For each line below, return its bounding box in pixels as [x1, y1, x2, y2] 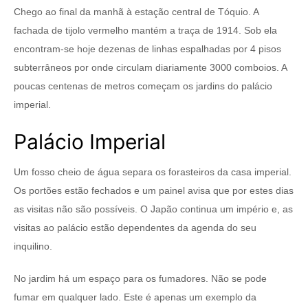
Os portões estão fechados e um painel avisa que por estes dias [14, 185, 294, 196]
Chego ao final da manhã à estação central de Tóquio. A [14, 6, 258, 17]
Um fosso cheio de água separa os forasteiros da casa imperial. [14, 166, 291, 177]
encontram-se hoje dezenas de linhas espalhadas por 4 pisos [14, 43, 281, 54]
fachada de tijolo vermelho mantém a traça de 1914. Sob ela [14, 25, 277, 36]
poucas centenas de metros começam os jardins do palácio [14, 80, 272, 91]
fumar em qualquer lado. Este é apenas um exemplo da [14, 291, 256, 302]
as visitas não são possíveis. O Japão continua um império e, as [14, 203, 293, 214]
